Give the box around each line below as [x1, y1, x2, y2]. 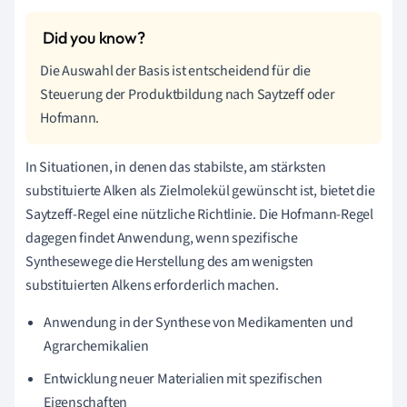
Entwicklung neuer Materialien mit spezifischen [44, 368, 323, 389]
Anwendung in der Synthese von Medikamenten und [44, 312, 353, 333]
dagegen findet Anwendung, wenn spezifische [25, 227, 298, 248]
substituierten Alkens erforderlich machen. [25, 274, 279, 295]
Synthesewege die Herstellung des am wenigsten [25, 251, 314, 272]
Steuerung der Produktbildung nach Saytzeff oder [40, 84, 335, 104]
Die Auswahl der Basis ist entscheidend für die [40, 60, 311, 81]
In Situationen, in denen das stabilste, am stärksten [25, 156, 326, 177]
